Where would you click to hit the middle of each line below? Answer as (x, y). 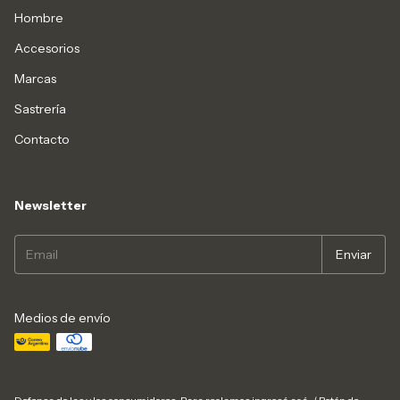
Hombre (39, 18)
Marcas (35, 79)
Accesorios (47, 49)
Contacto (42, 140)
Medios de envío (62, 318)
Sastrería (40, 109)
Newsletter (50, 206)
